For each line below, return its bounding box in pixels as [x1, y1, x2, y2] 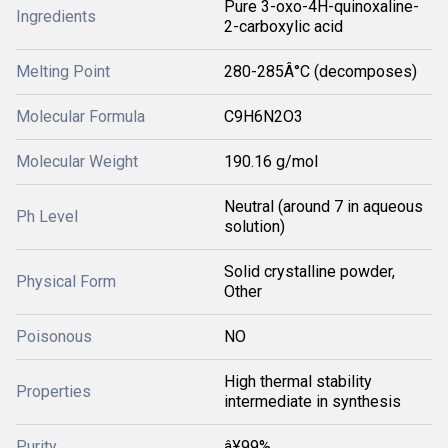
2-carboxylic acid [224, 17, 343, 36]
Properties [16, 382, 91, 401]
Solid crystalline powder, [224, 262, 395, 281]
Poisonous [16, 327, 92, 346]
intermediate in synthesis [224, 392, 401, 411]
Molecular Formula [16, 107, 145, 126]
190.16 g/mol [224, 152, 318, 171]
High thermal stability [224, 372, 372, 391]
